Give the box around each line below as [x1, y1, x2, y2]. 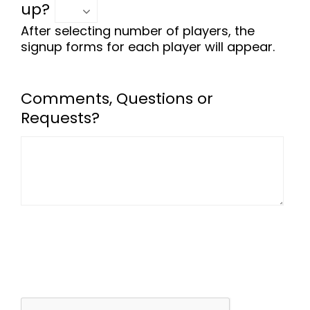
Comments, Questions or [21, 88, 213, 109]
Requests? [21, 107, 100, 129]
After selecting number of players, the [21, 22, 255, 39]
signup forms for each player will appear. [21, 38, 275, 55]
